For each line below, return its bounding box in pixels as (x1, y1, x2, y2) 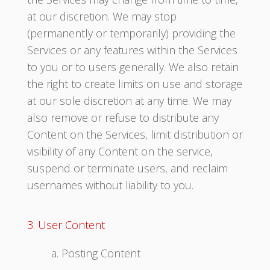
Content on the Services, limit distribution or (27, 127, 243, 142)
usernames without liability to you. (27, 178, 193, 192)
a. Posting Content (51, 246, 140, 260)
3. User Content (27, 218, 105, 232)
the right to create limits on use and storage (27, 77, 242, 91)
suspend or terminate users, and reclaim (27, 161, 228, 175)
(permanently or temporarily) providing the (27, 26, 236, 40)
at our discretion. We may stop (27, 9, 177, 24)
